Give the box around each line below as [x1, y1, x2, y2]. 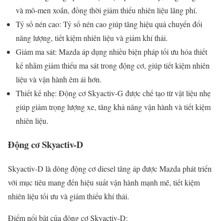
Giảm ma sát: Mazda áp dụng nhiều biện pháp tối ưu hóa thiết [16, 46, 207, 57]
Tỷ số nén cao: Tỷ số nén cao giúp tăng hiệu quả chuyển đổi [16, 18, 202, 29]
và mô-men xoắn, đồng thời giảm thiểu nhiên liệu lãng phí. [16, 4, 197, 15]
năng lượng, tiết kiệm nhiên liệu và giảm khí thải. [16, 32, 168, 43]
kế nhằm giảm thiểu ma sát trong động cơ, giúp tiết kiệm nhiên [16, 60, 210, 71]
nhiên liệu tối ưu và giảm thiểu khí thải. [8, 191, 129, 202]
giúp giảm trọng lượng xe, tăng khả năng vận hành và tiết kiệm [16, 101, 211, 112]
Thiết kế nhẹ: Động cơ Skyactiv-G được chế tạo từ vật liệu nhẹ [16, 87, 211, 98]
